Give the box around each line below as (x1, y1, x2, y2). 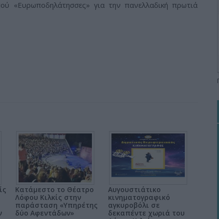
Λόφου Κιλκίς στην (15, 193, 81, 202)
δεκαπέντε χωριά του (108, 208, 185, 218)
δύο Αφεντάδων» (15, 208, 74, 218)
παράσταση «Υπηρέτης (15, 200, 98, 210)
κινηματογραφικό (108, 193, 170, 202)
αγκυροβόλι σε (108, 200, 160, 210)
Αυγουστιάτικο (108, 185, 161, 194)
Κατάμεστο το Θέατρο (15, 185, 94, 194)
